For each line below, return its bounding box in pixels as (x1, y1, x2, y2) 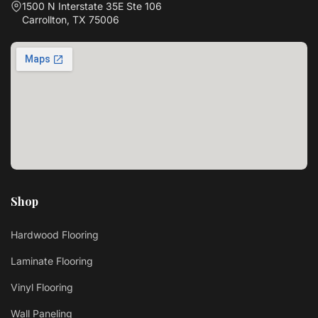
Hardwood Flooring (11, 229, 99, 241)
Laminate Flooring (11, 255, 93, 268)
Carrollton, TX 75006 (22, 13, 119, 26)
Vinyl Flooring (11, 281, 73, 294)
